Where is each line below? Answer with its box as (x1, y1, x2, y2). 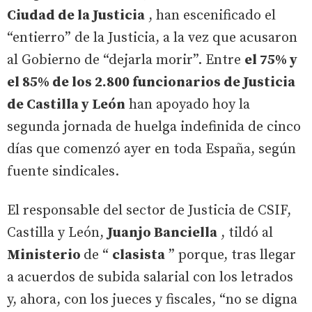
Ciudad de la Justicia (7, 6, 145, 24)
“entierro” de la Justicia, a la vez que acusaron (7, 29, 297, 47)
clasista (112, 246, 165, 264)
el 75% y (244, 51, 297, 69)
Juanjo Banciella (107, 224, 217, 242)
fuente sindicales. (7, 162, 119, 180)
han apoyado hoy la (125, 95, 250, 114)
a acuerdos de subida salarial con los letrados (7, 268, 293, 286)
